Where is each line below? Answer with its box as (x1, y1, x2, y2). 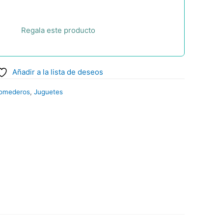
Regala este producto (21, 26, 95, 35)
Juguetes (34, 87, 63, 96)
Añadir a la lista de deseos (12, 67, 103, 77)
